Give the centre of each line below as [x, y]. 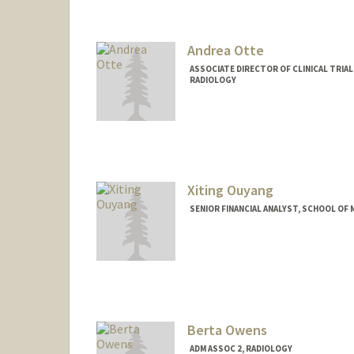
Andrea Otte [225, 51]
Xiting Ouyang [230, 190]
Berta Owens [227, 330]
